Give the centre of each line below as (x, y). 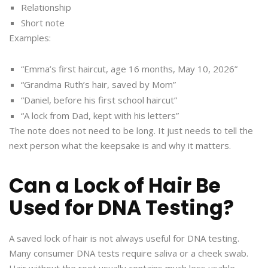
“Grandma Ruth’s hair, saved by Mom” (98, 85)
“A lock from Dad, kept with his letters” (100, 116)
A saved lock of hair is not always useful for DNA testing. (124, 238)
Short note (43, 23)
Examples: (30, 38)
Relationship (46, 7)
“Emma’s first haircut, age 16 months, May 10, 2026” (129, 69)
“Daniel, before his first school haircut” (99, 100)
